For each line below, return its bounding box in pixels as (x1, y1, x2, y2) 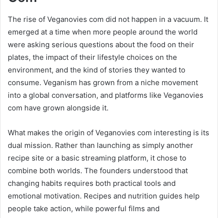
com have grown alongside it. (8, 103, 109, 112)
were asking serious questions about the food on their (8, 39, 194, 49)
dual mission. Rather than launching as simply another (8, 140, 193, 150)
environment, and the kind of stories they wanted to (8, 65, 185, 74)
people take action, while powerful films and (8, 203, 160, 213)
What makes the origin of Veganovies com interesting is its (8, 127, 209, 137)
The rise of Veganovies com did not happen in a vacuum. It (8, 14, 208, 24)
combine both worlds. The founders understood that (8, 165, 188, 175)
